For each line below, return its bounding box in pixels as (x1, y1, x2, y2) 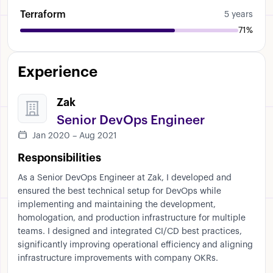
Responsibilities (18, 152, 101, 164)
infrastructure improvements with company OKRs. (18, 254, 218, 263)
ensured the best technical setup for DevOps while (18, 187, 221, 196)
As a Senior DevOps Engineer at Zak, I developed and (18, 174, 232, 183)
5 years (224, 10, 253, 19)
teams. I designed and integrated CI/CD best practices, (18, 227, 242, 236)
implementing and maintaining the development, (18, 200, 216, 210)
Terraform (20, 10, 66, 20)
